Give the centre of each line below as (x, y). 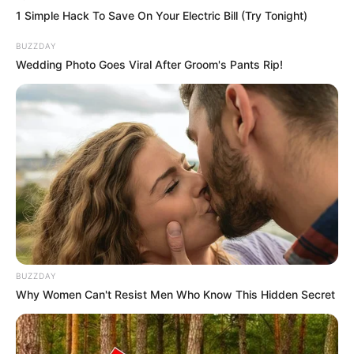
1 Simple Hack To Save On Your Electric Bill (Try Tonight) (162, 15)
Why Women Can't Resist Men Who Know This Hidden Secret (175, 295)
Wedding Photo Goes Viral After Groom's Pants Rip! (149, 64)
